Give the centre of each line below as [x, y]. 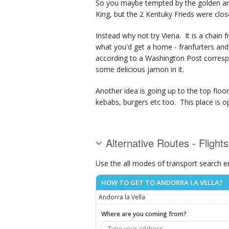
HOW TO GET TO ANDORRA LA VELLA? [162, 183]
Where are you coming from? [144, 214]
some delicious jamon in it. [140, 70]
